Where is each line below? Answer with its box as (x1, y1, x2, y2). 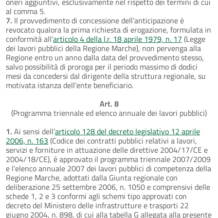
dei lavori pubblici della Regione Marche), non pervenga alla (6, 42, 201, 54)
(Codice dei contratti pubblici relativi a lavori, (48, 134, 197, 146)
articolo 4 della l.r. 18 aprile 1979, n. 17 (53, 33, 182, 45)
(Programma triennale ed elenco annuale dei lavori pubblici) (11, 107, 207, 119)
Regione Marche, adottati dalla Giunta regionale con (6, 171, 178, 183)
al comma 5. (6, 5, 45, 17)
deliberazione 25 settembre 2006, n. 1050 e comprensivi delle (6, 181, 210, 193)
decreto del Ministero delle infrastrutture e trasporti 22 (6, 199, 189, 211)
